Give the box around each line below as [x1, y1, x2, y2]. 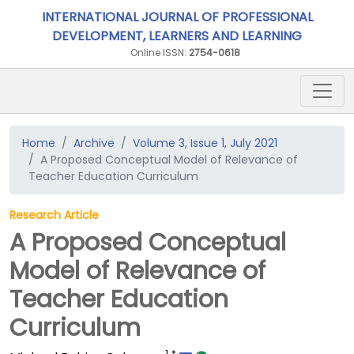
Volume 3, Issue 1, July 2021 [133, 135, 277, 151]
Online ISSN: [130, 46, 189, 59]
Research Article [9, 207, 99, 223]
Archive [73, 135, 115, 151]
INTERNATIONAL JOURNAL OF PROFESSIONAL [41, 8, 313, 26]
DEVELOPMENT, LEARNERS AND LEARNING [52, 27, 302, 45]
